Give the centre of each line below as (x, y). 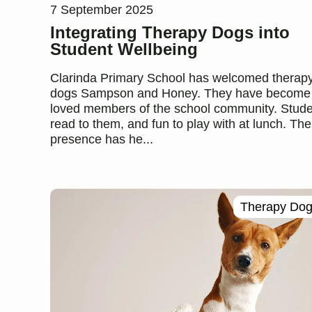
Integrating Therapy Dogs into (170, 33)
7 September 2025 (102, 10)
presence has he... (102, 140)
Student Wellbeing (124, 49)
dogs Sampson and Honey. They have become (180, 94)
